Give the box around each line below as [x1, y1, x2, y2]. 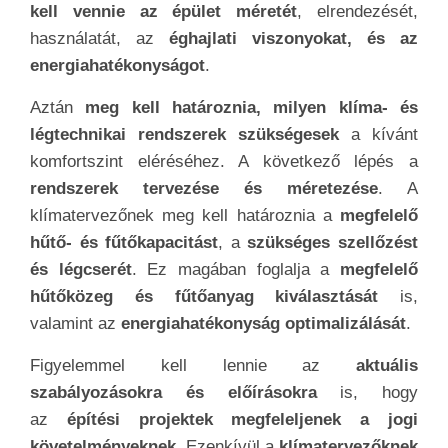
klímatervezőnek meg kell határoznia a [30, 206, 340, 226]
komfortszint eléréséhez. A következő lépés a [30, 152, 418, 172]
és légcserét [30, 260, 132, 280]
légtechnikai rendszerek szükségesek [30, 125, 339, 145]
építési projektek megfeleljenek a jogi [48, 410, 418, 430]
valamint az [30, 314, 121, 334]
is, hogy [316, 383, 418, 403]
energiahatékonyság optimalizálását [121, 314, 406, 334]
